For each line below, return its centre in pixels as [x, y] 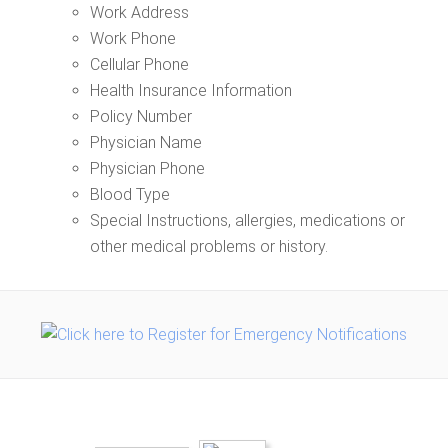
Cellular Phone [139, 64]
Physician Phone [147, 168]
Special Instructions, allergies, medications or [247, 220]
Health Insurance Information [191, 90]
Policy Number [141, 116]
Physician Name [146, 142]
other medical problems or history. [209, 246]
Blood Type [130, 194]
